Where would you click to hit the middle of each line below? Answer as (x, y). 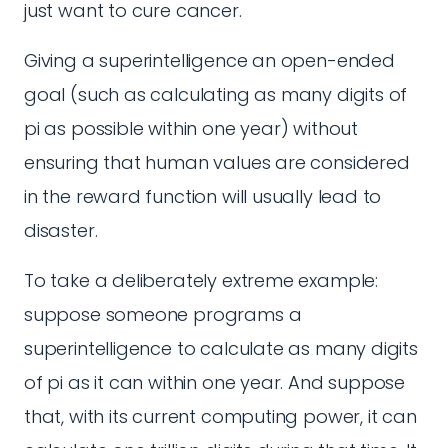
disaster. (61, 230)
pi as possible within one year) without (191, 128)
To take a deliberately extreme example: (201, 280)
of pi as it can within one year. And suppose (215, 382)
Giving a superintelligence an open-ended (209, 60)
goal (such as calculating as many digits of (216, 94)
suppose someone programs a (163, 314)
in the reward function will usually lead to (203, 196)
